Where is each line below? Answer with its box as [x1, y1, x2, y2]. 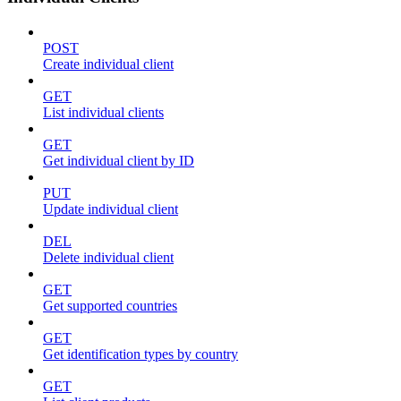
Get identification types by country [43, 346, 238, 362]
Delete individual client [43, 249, 174, 265]
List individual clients [43, 104, 164, 120]
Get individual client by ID [43, 152, 194, 168]
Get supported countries [43, 297, 177, 313]
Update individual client [43, 200, 178, 217]
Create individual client [43, 55, 174, 72]
